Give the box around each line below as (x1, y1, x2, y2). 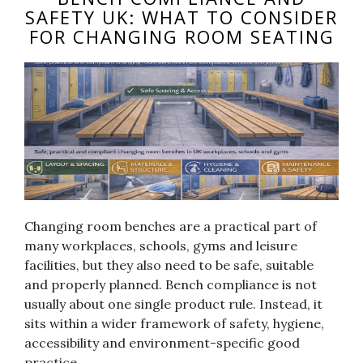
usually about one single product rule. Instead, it (24, 296, 322, 313)
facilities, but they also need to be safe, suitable (24, 257, 314, 274)
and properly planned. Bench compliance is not (24, 276, 317, 293)
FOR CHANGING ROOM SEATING (28, 23, 335, 49)
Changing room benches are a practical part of (24, 218, 317, 235)
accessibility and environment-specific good (24, 335, 300, 352)
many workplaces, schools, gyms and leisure (24, 237, 297, 254)
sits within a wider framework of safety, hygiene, (24, 315, 324, 332)
